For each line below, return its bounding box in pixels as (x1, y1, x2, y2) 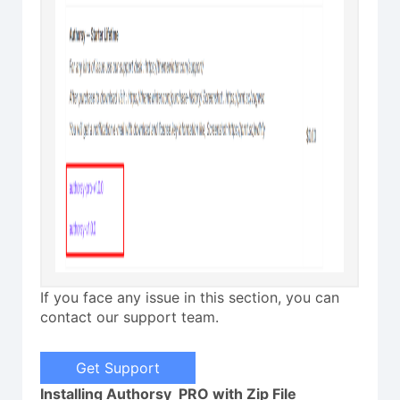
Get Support (76, 359, 160, 378)
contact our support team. (40, 308, 219, 327)
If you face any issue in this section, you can (40, 288, 339, 307)
